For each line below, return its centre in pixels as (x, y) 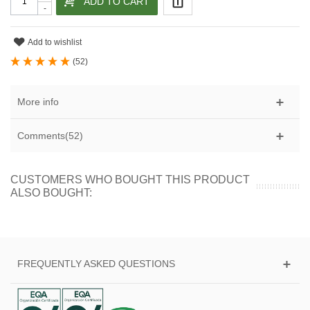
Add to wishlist (55, 42)
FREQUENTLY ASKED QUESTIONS (96, 263)
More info (38, 101)
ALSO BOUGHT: (51, 192)
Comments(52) (50, 135)
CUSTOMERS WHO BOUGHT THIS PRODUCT (130, 179)
